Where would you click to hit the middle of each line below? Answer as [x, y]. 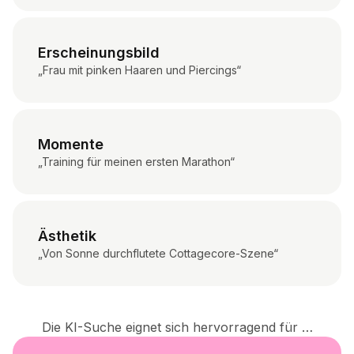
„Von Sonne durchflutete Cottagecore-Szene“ [158, 254]
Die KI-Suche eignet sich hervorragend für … [177, 328]
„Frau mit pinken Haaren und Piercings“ [139, 70]
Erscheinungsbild [99, 53]
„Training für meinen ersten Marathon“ [136, 162]
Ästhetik [67, 236]
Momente [71, 145]
